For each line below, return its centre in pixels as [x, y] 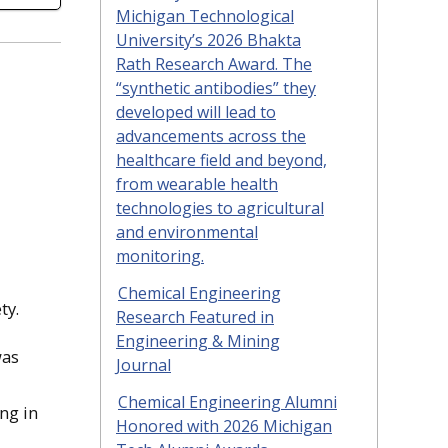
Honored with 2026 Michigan [224, 425]
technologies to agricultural [220, 208]
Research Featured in [195, 316]
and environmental [187, 232]
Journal [143, 364]
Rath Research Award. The [214, 64]
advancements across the [211, 136]
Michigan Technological [205, 16]
